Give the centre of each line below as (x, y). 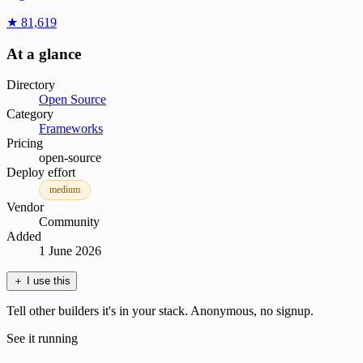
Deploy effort (41, 173)
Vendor (25, 207)
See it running (42, 339)
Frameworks (71, 129)
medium (65, 190)
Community (69, 222)
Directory (31, 85)
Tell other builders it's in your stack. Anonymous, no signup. (160, 311)
